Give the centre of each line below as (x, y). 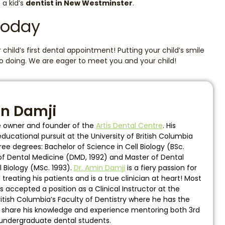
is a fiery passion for (161, 168)
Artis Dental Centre (129, 126)
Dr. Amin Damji (99, 168)
